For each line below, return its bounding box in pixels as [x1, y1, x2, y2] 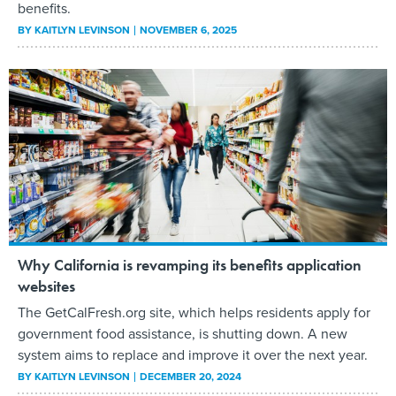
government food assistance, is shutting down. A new [18, 324, 347, 344]
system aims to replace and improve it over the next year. [18, 345, 368, 365]
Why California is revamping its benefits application [18, 255, 362, 276]
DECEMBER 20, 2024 [140, 369, 241, 385]
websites [18, 276, 75, 297]
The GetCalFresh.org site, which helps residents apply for [18, 302, 370, 323]
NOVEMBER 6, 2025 [140, 21, 237, 37]
